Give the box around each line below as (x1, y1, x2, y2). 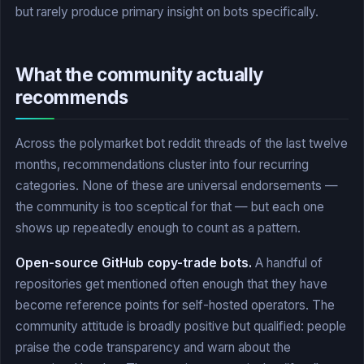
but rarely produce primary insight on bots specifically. (15, 4, 318, 20)
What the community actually (15, 63, 263, 85)
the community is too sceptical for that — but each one (15, 198, 324, 214)
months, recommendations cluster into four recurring (15, 156, 309, 172)
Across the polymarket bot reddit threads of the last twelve (15, 135, 348, 151)
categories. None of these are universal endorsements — (15, 177, 338, 193)
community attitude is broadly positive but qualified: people (15, 318, 346, 334)
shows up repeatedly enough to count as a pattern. (15, 219, 301, 236)
